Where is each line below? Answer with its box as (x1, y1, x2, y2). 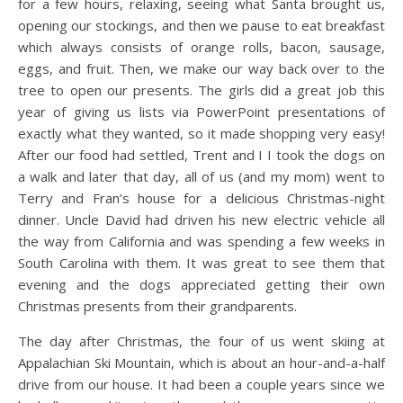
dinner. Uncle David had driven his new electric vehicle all (18, 210, 385, 228)
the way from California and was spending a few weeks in (18, 231, 385, 250)
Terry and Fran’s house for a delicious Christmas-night (18, 188, 385, 207)
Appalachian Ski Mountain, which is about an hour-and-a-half (18, 353, 385, 372)
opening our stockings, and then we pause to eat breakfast (18, 15, 385, 34)
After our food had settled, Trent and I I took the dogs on (18, 145, 385, 164)
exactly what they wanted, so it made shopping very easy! (18, 123, 385, 142)
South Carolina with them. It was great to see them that (18, 253, 385, 272)
